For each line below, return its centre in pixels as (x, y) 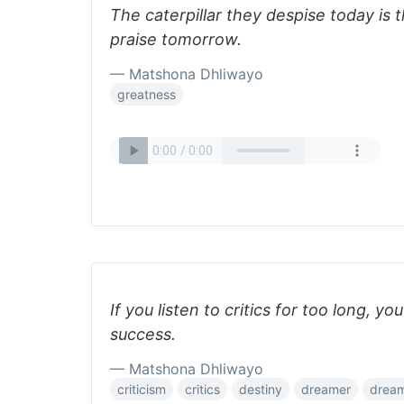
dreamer (326, 389)
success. (143, 334)
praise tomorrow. (176, 39)
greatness (147, 94)
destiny (261, 389)
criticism (142, 389)
